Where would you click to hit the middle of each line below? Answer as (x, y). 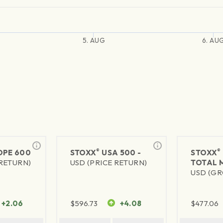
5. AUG (94, 41)
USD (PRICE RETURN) (109, 163)
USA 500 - (120, 153)
